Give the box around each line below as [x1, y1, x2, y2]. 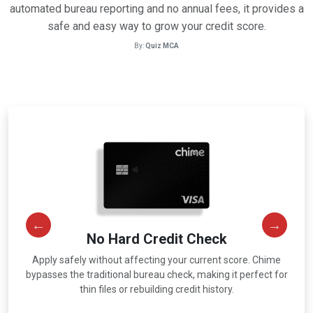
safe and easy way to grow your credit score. [47, 20, 266, 33]
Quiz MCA [145, 42, 179, 50]
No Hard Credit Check [86, 231, 227, 248]
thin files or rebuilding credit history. [79, 284, 234, 296]
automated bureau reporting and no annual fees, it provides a [9, 2, 304, 15]
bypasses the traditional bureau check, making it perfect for [25, 269, 288, 281]
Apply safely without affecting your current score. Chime [32, 254, 281, 266]
